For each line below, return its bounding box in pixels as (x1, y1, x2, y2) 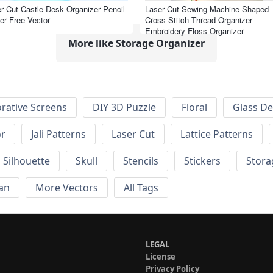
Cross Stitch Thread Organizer (145, 13, 252, 26)
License (146, 251, 175, 263)
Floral (182, 101, 207, 115)
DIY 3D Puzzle (93, 101, 156, 115)
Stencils (123, 154, 158, 168)
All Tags (124, 181, 158, 195)
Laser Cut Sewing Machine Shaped (145, 2, 269, 15)
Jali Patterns (31, 127, 86, 141)
